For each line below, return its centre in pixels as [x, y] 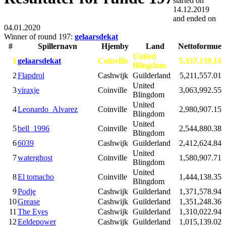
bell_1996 [34, 129]
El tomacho [36, 177]
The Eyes [33, 212]
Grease [29, 202]
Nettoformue [200, 46]
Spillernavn [57, 46]
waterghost [35, 158]
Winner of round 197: [39, 37]
